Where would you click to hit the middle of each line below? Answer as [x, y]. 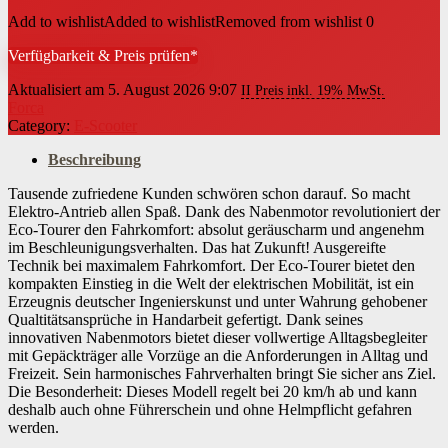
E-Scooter [105, 125]
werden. [33, 427]
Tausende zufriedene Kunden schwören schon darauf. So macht [209, 193]
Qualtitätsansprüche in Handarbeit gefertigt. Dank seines [185, 319]
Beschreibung [94, 159]
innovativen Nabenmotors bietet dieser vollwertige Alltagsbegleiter [217, 337]
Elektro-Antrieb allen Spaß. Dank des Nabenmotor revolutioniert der [224, 211]
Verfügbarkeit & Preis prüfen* [103, 55]
